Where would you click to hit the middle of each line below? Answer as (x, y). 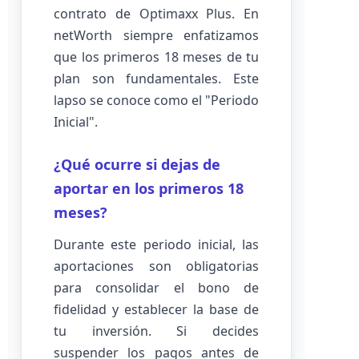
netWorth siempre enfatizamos (156, 35)
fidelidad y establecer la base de (156, 309)
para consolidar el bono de (156, 288)
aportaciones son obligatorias (156, 266)
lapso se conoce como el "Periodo (156, 100)
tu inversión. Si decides (156, 331)
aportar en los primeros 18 (149, 188)
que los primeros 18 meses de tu (156, 57)
